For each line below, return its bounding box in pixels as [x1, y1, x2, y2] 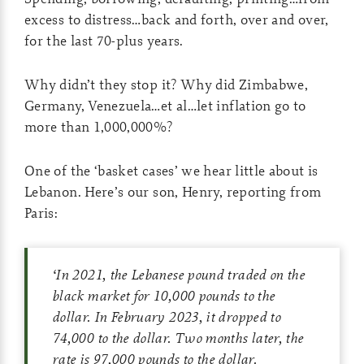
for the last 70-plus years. [24, 31, 184, 50]
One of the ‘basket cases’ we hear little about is [24, 161, 318, 180]
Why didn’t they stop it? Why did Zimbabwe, [24, 75, 309, 93]
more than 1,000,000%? [24, 117, 173, 136]
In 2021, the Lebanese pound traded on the [55, 265, 305, 284]
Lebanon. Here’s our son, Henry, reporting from [24, 182, 322, 201]
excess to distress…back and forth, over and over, [24, 10, 329, 28]
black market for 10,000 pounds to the [52, 286, 275, 305]
